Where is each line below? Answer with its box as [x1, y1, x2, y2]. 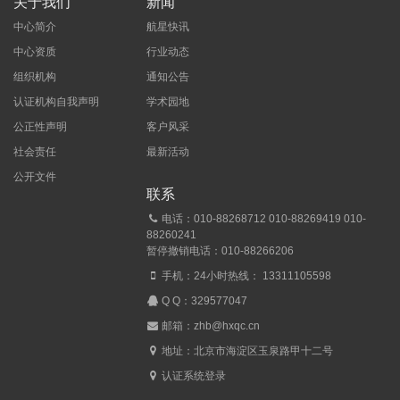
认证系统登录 [162, 370, 227, 383]
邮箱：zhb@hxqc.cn [159, 320, 261, 333]
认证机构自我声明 [13, 96, 99, 109]
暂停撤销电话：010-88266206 [146, 245, 295, 258]
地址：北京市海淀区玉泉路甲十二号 [159, 345, 334, 358]
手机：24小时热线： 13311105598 [159, 270, 332, 283]
